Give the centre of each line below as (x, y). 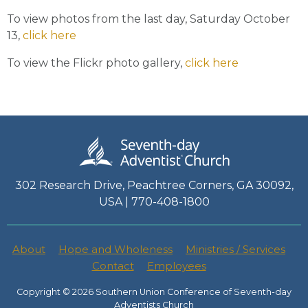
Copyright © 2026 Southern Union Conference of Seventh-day (154, 292)
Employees (176, 266)
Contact (113, 266)
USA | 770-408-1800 (154, 202)
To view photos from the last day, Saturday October (148, 19)
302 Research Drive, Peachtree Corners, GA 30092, (154, 185)
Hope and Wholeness (115, 249)
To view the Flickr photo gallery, (96, 63)
